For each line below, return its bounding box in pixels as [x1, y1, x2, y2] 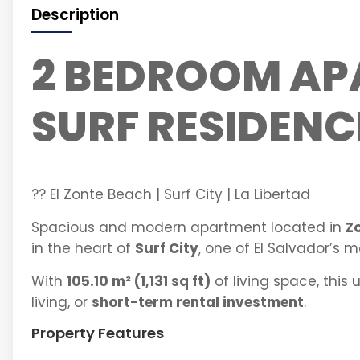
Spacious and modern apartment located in [31, 218, 346, 237]
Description [31, 4, 119, 26]
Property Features [31, 323, 164, 343]
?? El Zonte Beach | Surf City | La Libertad [31, 185, 310, 204]
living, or [31, 292, 92, 312]
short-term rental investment [91, 292, 304, 312]
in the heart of [31, 239, 135, 258]
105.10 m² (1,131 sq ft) [66, 272, 211, 291]
